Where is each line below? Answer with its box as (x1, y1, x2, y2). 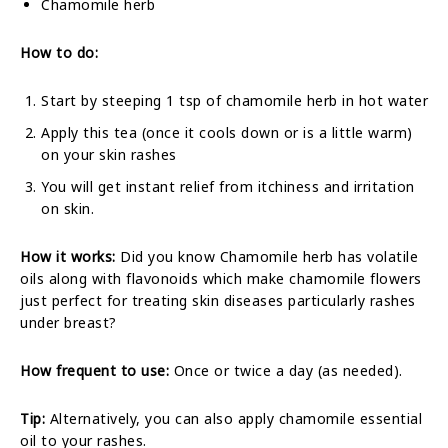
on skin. (41, 198, 94, 218)
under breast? (20, 312, 117, 332)
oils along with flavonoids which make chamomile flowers (20, 268, 422, 288)
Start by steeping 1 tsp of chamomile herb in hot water (41, 90, 428, 110)
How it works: (20, 246, 116, 266)
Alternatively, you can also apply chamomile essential (45, 408, 422, 428)
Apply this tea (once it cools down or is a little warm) (41, 122, 413, 142)
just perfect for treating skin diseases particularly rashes (20, 290, 416, 310)
